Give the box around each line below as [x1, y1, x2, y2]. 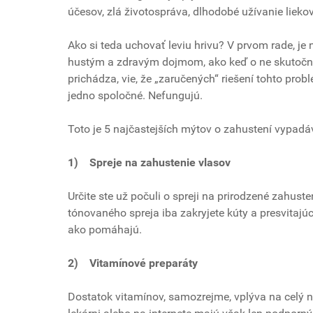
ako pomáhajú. [68, 222, 142, 236]
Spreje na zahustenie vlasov [89, 155, 233, 169]
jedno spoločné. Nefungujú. [68, 88, 205, 102]
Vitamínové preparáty [89, 256, 198, 270]
